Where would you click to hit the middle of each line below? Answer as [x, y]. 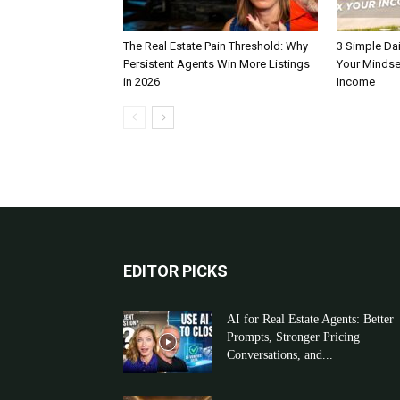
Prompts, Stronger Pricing [293, 337]
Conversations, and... [280, 355]
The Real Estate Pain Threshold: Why [216, 46]
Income [356, 82]
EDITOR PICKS [175, 271]
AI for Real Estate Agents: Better [310, 319]
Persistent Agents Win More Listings [217, 64]
